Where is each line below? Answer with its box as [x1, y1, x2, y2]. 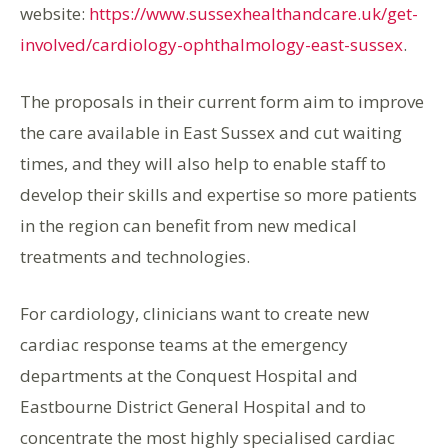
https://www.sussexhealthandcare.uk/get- [89, 2, 418, 25]
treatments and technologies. [20, 245, 250, 268]
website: [20, 2, 89, 25]
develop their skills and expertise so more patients [20, 183, 417, 206]
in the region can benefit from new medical [20, 214, 357, 237]
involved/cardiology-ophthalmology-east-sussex [20, 33, 403, 56]
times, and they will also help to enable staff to [20, 152, 386, 175]
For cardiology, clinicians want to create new [20, 302, 369, 325]
